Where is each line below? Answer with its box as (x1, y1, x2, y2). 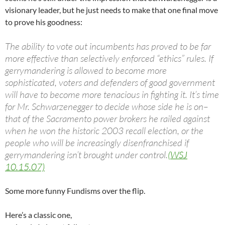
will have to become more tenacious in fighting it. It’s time (5, 88, 219, 101)
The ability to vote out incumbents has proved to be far (5, 40, 211, 53)
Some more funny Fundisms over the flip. (5, 186, 145, 196)
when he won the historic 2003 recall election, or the (5, 125, 203, 137)
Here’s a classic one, (5, 210, 72, 220)
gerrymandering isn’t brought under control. (5, 149, 168, 161)
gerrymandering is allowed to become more (5, 64, 167, 77)
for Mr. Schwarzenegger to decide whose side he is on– (5, 100, 208, 113)
